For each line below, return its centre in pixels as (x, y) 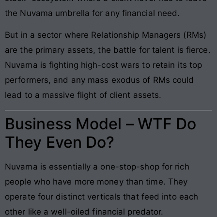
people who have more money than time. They (96, 181)
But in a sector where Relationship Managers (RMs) (106, 35)
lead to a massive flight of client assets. (83, 95)
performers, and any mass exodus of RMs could (100, 80)
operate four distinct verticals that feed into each (102, 196)
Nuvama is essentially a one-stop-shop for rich (97, 166)
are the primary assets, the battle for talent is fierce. (108, 50)
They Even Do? (60, 142)
